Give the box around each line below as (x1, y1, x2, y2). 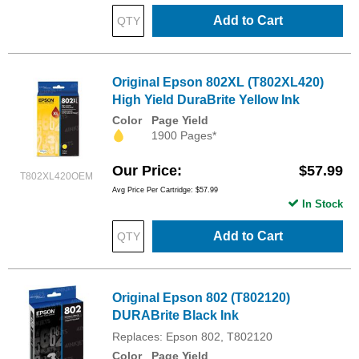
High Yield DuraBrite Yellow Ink (112, 93, 300, 107)
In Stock (302, 198, 343, 211)
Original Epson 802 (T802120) (112, 291, 290, 305)
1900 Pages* (151, 129, 216, 143)
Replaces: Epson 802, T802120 (112, 330, 272, 344)
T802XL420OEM (19, 171, 93, 183)
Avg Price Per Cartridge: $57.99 (112, 186, 218, 195)
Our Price (112, 163, 177, 179)
